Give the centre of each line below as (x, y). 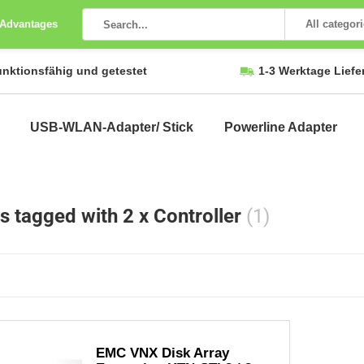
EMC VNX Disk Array (162, 353)
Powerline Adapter (281, 127)
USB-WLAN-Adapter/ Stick (112, 127)
